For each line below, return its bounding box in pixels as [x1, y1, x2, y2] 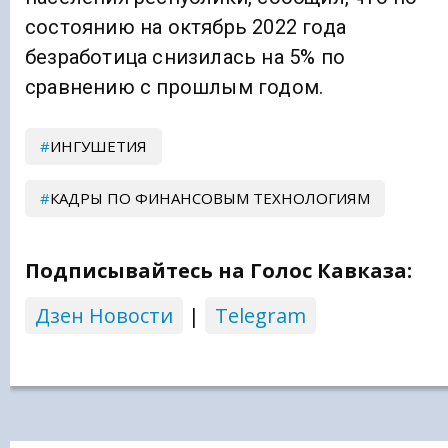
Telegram [215, 302, 306, 330]
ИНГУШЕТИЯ [50, 136, 147, 157]
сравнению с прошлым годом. [25, 75, 324, 100]
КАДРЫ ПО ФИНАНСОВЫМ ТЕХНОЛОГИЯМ [50, 188, 370, 209]
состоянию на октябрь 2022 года [25, 15, 346, 40]
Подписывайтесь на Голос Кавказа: [25, 257, 412, 285]
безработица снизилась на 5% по [25, 45, 345, 70]
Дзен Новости [35, 302, 173, 330]
